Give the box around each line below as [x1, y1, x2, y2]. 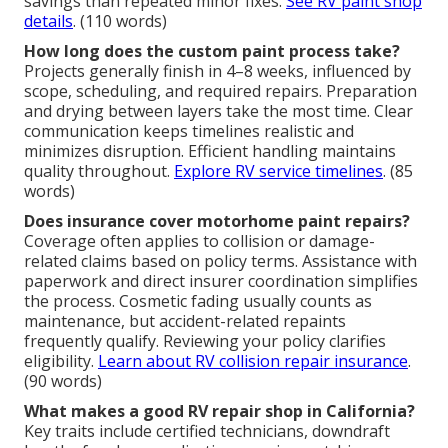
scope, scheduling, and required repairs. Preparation [24, 80, 417, 103]
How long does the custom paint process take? [24, 40, 400, 63]
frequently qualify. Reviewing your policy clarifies [24, 330, 386, 353]
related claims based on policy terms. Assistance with [24, 250, 417, 273]
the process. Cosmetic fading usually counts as [24, 290, 372, 313]
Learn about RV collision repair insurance [98, 350, 408, 373]
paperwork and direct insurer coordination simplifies [24, 270, 418, 293]
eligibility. [24, 350, 98, 373]
